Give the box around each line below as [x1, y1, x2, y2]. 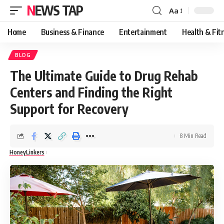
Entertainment [118, 27, 167, 37]
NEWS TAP [34, 2, 83, 18]
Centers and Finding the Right [10, 84, 172, 100]
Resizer [168, 23, 193, 33]
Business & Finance [40, 27, 104, 37]
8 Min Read [180, 132, 206, 139]
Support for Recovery [10, 100, 128, 117]
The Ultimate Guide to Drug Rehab [10, 67, 198, 84]
